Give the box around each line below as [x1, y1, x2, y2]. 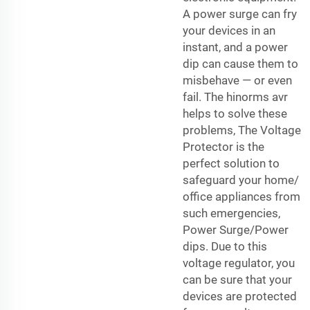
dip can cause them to [183, 56, 298, 71]
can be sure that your [183, 272, 292, 286]
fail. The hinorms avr [183, 89, 288, 104]
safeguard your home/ [183, 172, 299, 187]
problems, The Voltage [183, 122, 301, 137]
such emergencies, [183, 206, 280, 220]
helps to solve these [183, 106, 287, 120]
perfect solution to [183, 156, 280, 170]
